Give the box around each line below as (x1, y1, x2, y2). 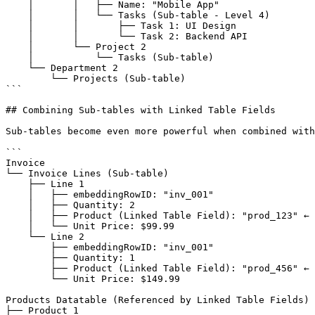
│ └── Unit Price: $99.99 (6, 221, 28, 231)
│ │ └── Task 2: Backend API (6, 31, 28, 41)
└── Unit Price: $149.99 (6, 274, 51, 284)
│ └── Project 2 (6, 41, 28, 52)
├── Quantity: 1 (6, 252, 51, 263)
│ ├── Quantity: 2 (6, 200, 28, 210)
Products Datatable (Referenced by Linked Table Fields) (6, 295, 309, 305)
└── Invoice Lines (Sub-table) (6, 168, 169, 179)
